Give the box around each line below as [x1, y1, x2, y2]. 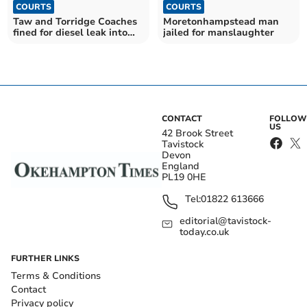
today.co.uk [180, 225, 230, 238]
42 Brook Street [162, 126, 233, 140]
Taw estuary [13, 36, 71, 50]
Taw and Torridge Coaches [13, 14, 138, 28]
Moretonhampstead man [163, 14, 279, 28]
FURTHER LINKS [11, 252, 79, 264]
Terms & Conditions [11, 269, 101, 282]
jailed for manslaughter [163, 25, 274, 39]
